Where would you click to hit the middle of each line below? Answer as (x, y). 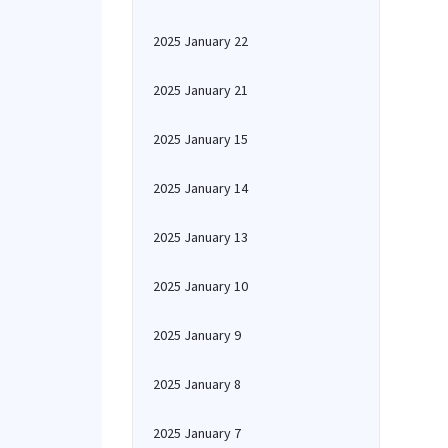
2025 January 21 (200, 90)
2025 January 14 (200, 188)
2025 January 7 (197, 433)
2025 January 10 (200, 286)
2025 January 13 (200, 237)
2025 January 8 (197, 384)
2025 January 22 (200, 41)
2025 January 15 (200, 139)
